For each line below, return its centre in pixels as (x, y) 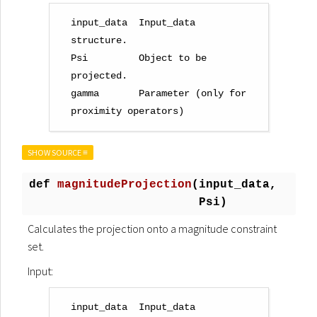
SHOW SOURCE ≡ (58, 152)
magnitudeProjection (125, 185)
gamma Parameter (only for (158, 94)
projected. (99, 76)
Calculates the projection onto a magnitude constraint (152, 229)
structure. (99, 41)
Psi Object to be (139, 58)
